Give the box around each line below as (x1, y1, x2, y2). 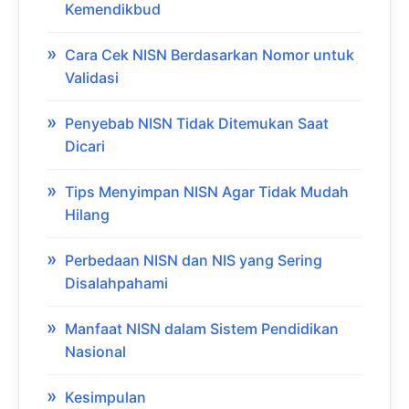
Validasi (65, 68, 119, 88)
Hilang (65, 205, 110, 225)
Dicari (65, 137, 105, 156)
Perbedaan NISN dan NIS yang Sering (65, 251, 322, 270)
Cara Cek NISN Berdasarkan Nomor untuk (65, 46, 354, 65)
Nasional (65, 342, 126, 362)
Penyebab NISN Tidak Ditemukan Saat (65, 114, 329, 133)
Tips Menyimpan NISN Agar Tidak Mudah (65, 183, 349, 202)
